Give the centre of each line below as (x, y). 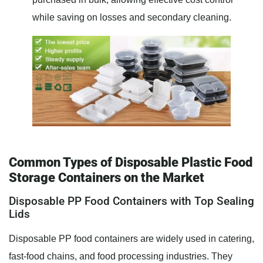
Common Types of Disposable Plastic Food (131, 163)
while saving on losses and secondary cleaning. (132, 18)
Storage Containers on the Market (107, 178)
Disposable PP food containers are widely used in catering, (131, 239)
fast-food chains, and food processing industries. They (121, 257)
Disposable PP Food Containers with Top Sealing (131, 201)
